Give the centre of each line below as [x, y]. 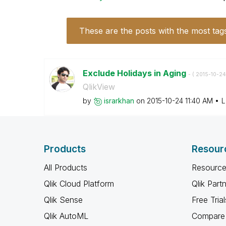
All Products [66, 167]
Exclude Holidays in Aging [135, 73]
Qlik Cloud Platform [79, 184]
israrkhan [119, 101]
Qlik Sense [63, 200]
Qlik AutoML [66, 216]
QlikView [99, 87]
